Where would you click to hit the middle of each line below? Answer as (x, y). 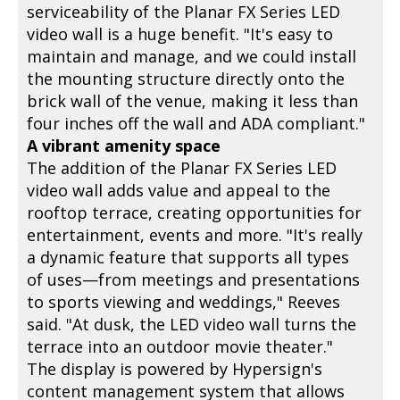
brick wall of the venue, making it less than (193, 101)
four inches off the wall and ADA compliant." (196, 124)
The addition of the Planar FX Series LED (182, 168)
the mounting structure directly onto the (186, 79)
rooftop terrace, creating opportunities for (195, 213)
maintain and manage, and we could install (192, 57)
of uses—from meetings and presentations (194, 280)
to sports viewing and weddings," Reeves (184, 302)
